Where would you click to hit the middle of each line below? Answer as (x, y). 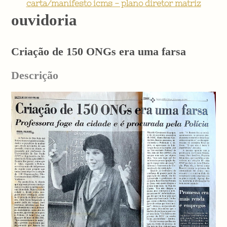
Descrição (35, 75)
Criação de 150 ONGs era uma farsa (99, 52)
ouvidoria (44, 20)
